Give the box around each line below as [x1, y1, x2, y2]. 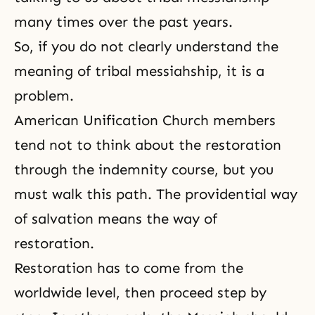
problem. [14, 87, 74, 104]
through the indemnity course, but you [14, 161, 274, 178]
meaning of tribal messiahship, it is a [14, 63, 264, 79]
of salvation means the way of [14, 210, 217, 227]
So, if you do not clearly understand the [14, 38, 278, 55]
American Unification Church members [14, 112, 276, 129]
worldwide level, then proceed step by [14, 284, 266, 301]
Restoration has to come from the [14, 259, 243, 276]
